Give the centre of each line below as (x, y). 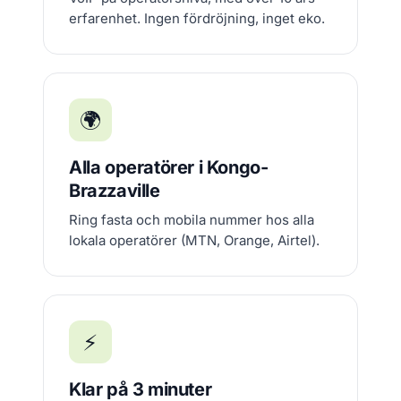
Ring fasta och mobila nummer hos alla (192, 220)
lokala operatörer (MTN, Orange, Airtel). (194, 240)
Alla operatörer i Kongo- (169, 167)
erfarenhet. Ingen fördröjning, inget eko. (197, 18)
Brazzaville (115, 191)
